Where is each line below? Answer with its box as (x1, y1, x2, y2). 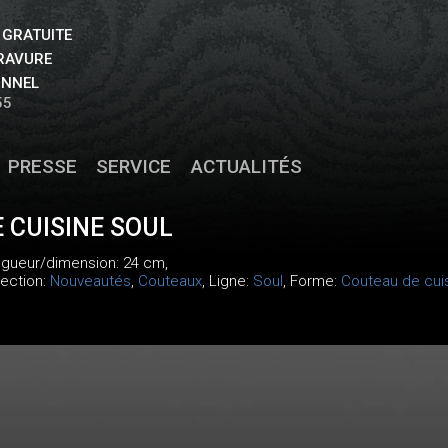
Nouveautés (49, 272, 131, 290)
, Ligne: (201, 272, 253, 290)
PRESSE (7, 155, 77, 178)
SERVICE (96, 155, 172, 178)
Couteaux (137, 272, 202, 290)
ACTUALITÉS (191, 155, 302, 178)
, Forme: (282, 272, 341, 290)
